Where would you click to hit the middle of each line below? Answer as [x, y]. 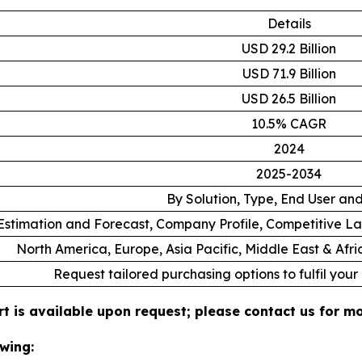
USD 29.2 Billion [289, 49]
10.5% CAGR [289, 124]
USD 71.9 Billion [289, 74]
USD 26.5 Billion [289, 99]
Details [289, 24]
